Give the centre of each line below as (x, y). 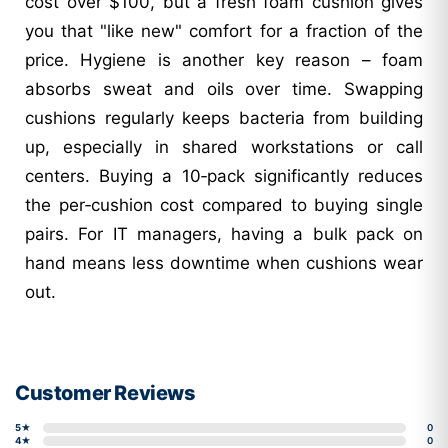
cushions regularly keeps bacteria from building (224, 117)
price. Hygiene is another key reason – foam (224, 59)
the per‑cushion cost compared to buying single (224, 204)
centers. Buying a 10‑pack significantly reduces (224, 175)
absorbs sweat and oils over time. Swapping (224, 88)
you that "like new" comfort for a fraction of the (224, 30)
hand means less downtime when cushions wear (224, 262)
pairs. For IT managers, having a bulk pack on (224, 233)
